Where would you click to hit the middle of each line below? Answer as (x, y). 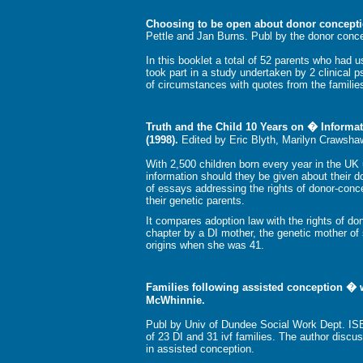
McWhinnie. (175, 301)
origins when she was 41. (205, 246)
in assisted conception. (200, 349)
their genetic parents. (195, 201)
